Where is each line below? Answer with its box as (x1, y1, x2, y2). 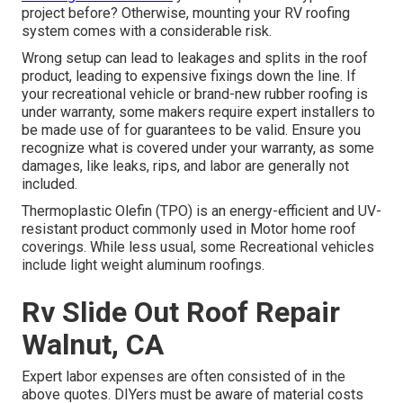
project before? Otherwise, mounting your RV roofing (22, 4, 350, 22)
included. (22, 175, 77, 193)
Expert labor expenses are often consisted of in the (22, 368, 345, 386)
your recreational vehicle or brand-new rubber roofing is (22, 85, 368, 103)
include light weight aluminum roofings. (22, 256, 264, 274)
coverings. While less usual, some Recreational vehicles (22, 238, 374, 256)
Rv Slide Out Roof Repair (22, 295, 340, 330)
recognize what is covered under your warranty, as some (22, 139, 374, 157)
